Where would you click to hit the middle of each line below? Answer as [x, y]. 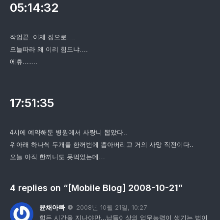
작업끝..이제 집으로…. [42, 37]
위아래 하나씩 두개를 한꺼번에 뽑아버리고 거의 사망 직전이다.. [102, 144]
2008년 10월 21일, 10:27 [112, 207]
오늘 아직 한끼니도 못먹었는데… [57, 157]
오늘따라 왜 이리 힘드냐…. [49, 49]
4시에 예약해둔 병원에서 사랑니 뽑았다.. [69, 132]
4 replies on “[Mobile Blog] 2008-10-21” [96, 188]
